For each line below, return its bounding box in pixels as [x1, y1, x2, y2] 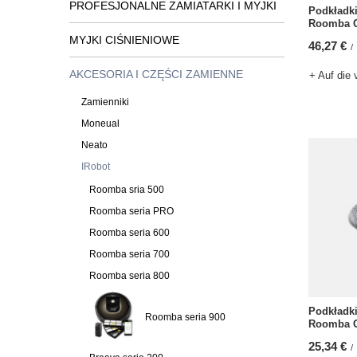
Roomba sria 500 [89, 184, 164, 195]
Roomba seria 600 [89, 227, 170, 238]
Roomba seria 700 [89, 249, 170, 260]
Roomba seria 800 [89, 270, 170, 281]
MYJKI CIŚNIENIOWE [69, 33, 179, 46]
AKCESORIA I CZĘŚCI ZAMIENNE [69, 68, 243, 80]
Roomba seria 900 [145, 311, 226, 323]
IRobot [81, 161, 110, 172]
